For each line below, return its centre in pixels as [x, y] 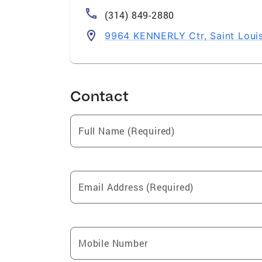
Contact [100, 95]
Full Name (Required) [127, 130]
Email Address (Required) [136, 187]
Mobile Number [113, 243]
